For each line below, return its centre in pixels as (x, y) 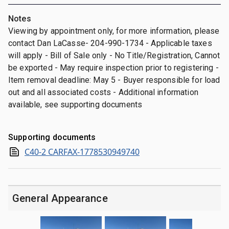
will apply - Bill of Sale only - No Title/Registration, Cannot (114, 55)
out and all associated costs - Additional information (103, 92)
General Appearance (60, 198)
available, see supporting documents (75, 104)
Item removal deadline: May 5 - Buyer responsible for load (114, 80)
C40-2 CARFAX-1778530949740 (82, 152)
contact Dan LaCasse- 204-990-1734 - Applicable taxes (110, 43)
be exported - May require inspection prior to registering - (113, 67)
